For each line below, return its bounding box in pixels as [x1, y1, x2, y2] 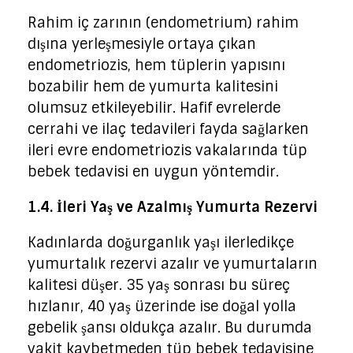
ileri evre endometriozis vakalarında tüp [28, 140, 307, 160]
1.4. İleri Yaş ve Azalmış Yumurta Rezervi [28, 197, 318, 217]
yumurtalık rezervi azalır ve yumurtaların [28, 254, 318, 273]
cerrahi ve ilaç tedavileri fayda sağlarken [28, 119, 309, 139]
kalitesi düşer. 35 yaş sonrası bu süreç [28, 275, 290, 295]
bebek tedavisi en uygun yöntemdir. [28, 162, 279, 181]
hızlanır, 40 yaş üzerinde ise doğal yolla [28, 296, 296, 316]
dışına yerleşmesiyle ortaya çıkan [28, 34, 256, 54]
